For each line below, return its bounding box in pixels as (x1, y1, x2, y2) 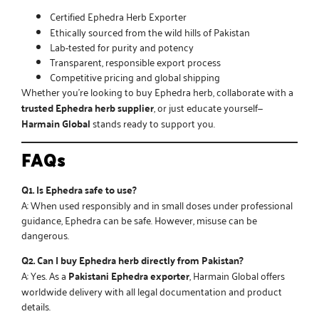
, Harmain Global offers (189, 266, 285, 285)
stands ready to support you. (90, 114, 215, 132)
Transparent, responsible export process (50, 53, 221, 71)
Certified (50, 7, 88, 26)
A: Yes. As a (21, 266, 68, 285)
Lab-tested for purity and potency (50, 38, 194, 56)
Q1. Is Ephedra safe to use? (21, 179, 137, 199)
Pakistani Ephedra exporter (68, 266, 189, 286)
